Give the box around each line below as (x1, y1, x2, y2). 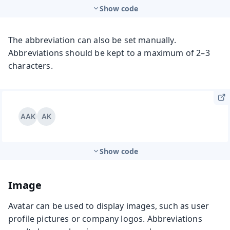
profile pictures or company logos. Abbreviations (8, 213, 202, 224)
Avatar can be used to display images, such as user (8, 200, 209, 212)
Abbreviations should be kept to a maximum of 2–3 (8, 47, 210, 59)
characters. (8, 60, 53, 71)
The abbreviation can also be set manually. (8, 34, 176, 46)
